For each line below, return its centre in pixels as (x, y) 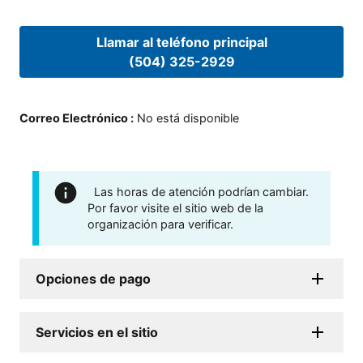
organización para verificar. (160, 224)
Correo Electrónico (74, 117)
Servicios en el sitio (97, 332)
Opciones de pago (93, 278)
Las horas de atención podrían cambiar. (201, 191)
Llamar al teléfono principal (181, 43)
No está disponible (188, 117)
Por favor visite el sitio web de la (175, 207)
